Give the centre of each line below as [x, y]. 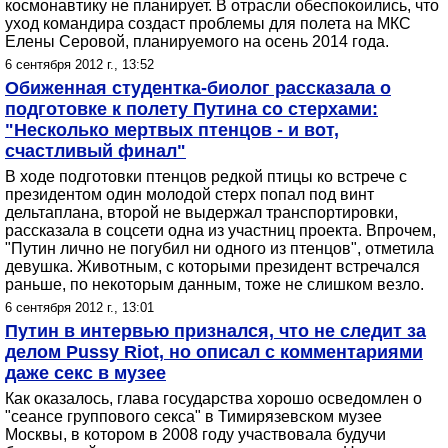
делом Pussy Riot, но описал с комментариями [214, 352]
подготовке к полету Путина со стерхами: [191, 109]
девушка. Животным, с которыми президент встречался [212, 266]
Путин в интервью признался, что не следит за [215, 331]
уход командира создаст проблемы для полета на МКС [208, 23]
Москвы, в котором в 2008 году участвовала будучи [195, 434]
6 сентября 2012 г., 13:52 [79, 64]
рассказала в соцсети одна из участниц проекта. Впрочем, [220, 230]
